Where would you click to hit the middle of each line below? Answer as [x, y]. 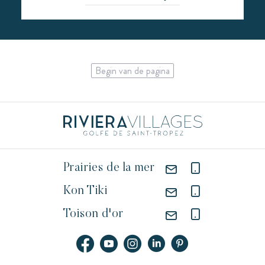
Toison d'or [93, 214]
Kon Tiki [85, 191]
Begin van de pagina [132, 70]
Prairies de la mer [109, 168]
